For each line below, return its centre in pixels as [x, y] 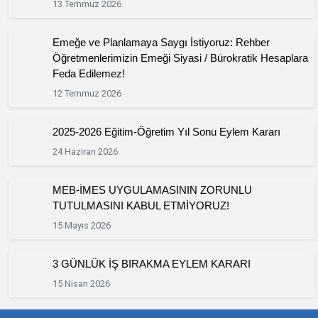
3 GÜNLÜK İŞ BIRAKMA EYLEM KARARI [151, 264]
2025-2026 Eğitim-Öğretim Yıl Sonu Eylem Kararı [166, 132]
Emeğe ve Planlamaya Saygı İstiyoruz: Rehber [161, 42]
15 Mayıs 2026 [81, 225]
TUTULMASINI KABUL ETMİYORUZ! [141, 205]
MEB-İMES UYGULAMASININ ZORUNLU [152, 190]
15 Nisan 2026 [81, 284]
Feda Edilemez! [88, 73]
